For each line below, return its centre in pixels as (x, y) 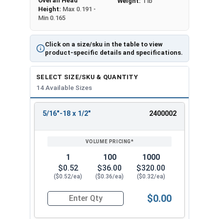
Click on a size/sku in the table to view (104, 44)
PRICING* (109, 137)
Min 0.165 (52, 18)
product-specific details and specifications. (114, 52)
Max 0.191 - (79, 9)
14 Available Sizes (64, 87)
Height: (50, 9)
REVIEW (109, 118)
